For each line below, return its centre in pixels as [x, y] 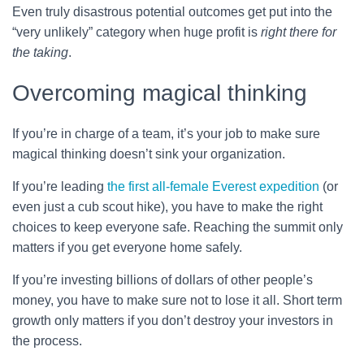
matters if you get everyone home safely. [127, 247]
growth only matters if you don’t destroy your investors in [173, 320]
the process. [47, 340]
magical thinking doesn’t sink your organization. [149, 154]
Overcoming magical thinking [160, 93]
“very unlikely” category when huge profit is [136, 32]
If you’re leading [60, 186]
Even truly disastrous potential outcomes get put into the [172, 11]
